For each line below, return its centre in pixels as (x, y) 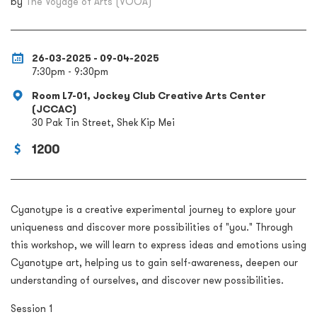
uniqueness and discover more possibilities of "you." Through (152, 227)
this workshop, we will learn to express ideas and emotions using (158, 245)
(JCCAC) (54, 109)
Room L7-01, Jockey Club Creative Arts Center (149, 96)
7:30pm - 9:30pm (70, 72)
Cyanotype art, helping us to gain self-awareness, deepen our (154, 263)
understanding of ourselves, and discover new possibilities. (147, 281)
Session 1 (31, 309)
